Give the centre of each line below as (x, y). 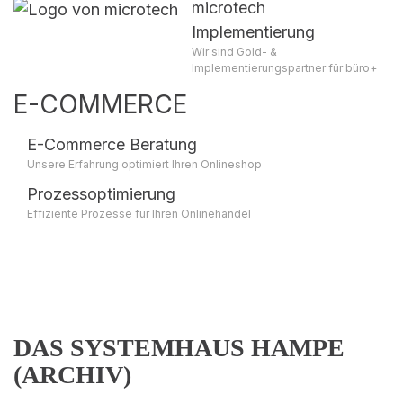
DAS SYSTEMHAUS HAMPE (179, 348)
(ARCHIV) (72, 375)
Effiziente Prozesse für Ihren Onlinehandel (139, 214)
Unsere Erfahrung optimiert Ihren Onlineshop (144, 164)
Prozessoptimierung (101, 194)
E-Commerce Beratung (112, 144)
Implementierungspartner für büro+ (284, 68)
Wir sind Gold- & (234, 52)
